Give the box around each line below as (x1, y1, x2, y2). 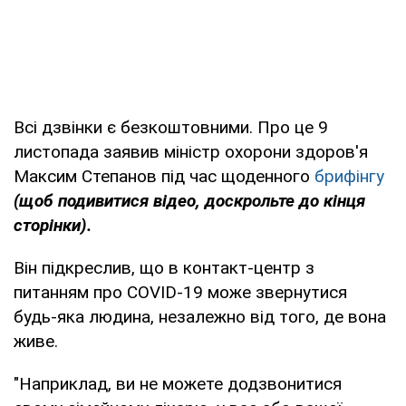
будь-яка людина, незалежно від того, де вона (14, 305, 386, 327)
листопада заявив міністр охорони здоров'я (14, 140, 368, 162)
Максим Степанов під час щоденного (14, 165, 314, 187)
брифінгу (314, 165, 384, 187)
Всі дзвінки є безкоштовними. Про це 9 (14, 116, 328, 138)
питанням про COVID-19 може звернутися (14, 281, 347, 303)
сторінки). (14, 214, 92, 236)
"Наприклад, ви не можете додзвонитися (14, 372, 342, 394)
